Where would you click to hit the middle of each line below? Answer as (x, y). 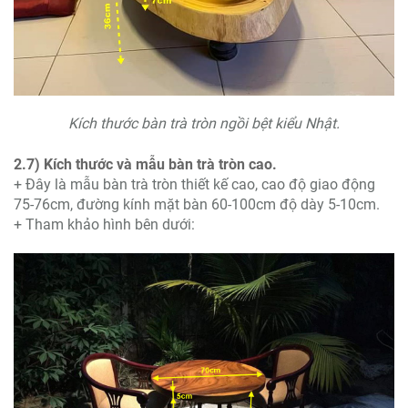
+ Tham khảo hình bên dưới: (104, 225)
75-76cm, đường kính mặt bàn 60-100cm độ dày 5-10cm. (197, 205)
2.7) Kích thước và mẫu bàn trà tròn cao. (145, 165)
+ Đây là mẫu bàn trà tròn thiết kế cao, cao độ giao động (194, 185)
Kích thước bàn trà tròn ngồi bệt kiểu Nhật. (204, 124)
